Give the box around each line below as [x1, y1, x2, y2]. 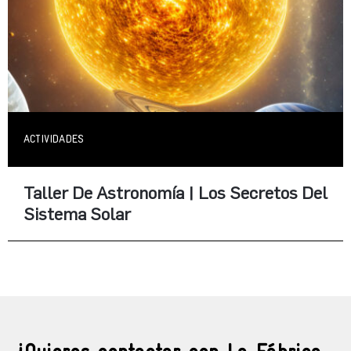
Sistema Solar [24, 203, 131, 225]
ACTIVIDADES [24, 133, 85, 146]
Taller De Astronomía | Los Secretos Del [24, 182, 327, 204]
